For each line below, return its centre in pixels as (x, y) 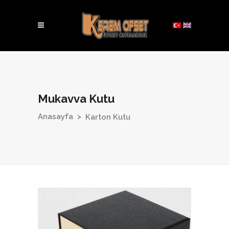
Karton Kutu (108, 117)
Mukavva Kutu (76, 99)
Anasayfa (55, 117)
